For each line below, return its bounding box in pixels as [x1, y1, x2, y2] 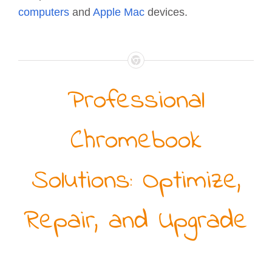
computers [18, 6, 69, 19]
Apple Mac [92, 6, 144, 19]
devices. [144, 6, 188, 19]
